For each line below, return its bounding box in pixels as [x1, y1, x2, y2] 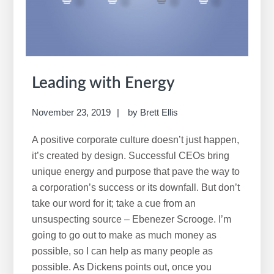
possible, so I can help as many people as [32, 245, 213, 256]
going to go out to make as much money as [32, 229, 217, 240]
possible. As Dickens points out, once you [32, 261, 212, 272]
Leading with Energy [32, 75, 176, 91]
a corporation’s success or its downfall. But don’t [32, 182, 240, 193]
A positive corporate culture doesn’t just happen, [32, 134, 240, 145]
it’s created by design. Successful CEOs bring [32, 150, 230, 161]
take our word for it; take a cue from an [32, 198, 196, 209]
